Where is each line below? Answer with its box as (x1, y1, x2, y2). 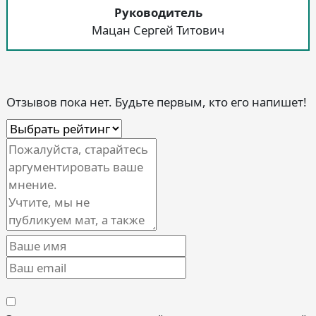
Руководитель (114, 4, 202, 21)
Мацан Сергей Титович (92, 22, 224, 39)
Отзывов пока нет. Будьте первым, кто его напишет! (6, 94, 307, 111)
